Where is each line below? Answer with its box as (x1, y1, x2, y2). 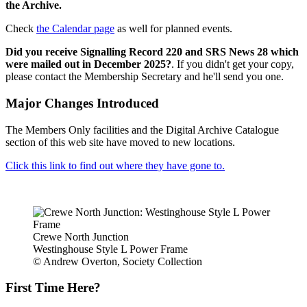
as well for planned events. (114, 23, 232, 35)
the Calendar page (36, 23, 114, 35)
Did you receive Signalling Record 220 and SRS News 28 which (5, 46, 299, 58)
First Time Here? (5, 280, 101, 295)
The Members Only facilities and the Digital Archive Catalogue (5, 123, 279, 136)
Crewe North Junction (33, 230, 129, 243)
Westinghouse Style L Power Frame (33, 243, 188, 255)
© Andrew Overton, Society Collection (33, 255, 202, 267)
